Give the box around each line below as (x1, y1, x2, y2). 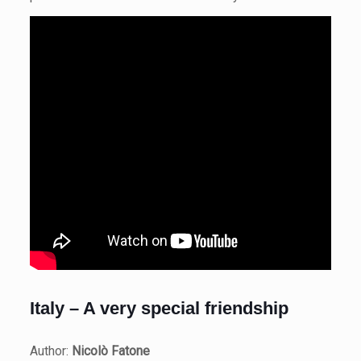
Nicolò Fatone (71, 343, 150, 359)
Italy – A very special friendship (29, 298, 288, 318)
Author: (29, 343, 72, 359)
